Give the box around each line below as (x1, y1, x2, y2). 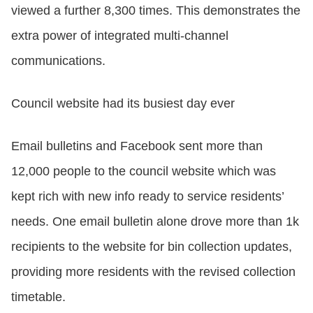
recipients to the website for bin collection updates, (11, 239, 292, 254)
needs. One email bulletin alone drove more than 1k (11, 214, 299, 228)
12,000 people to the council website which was (11, 163, 276, 178)
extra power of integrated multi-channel (11, 28, 228, 43)
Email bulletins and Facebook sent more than (11, 138, 263, 153)
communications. (11, 53, 105, 68)
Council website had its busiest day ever (11, 96, 235, 110)
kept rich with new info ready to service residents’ (11, 189, 284, 203)
